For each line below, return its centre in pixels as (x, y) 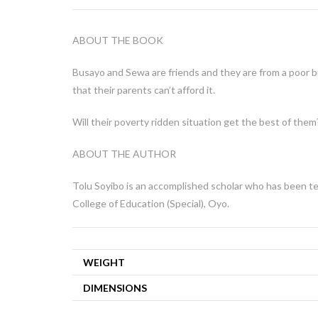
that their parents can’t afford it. (144, 90)
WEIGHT (104, 262)
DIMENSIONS (115, 288)
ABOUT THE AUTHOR (124, 154)
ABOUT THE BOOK (118, 40)
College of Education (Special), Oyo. (151, 203)
